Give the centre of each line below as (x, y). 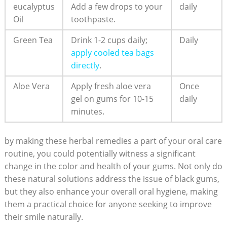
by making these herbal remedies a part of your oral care (113, 141)
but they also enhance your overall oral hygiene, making (111, 191)
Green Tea (33, 40)
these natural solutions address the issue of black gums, (112, 179)
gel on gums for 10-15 (112, 99)
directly (85, 65)
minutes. (87, 111)
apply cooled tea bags (112, 52)
